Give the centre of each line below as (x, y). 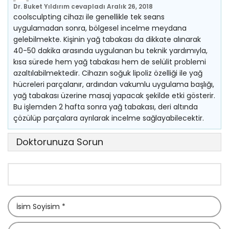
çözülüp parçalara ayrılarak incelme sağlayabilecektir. (109, 118)
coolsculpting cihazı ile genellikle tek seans (89, 17)
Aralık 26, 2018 (130, 6)
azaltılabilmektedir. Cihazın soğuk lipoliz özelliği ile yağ (108, 73)
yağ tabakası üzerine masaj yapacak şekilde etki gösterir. (114, 96)
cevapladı (88, 6)
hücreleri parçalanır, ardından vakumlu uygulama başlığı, (114, 84)
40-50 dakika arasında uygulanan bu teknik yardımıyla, (110, 51)
